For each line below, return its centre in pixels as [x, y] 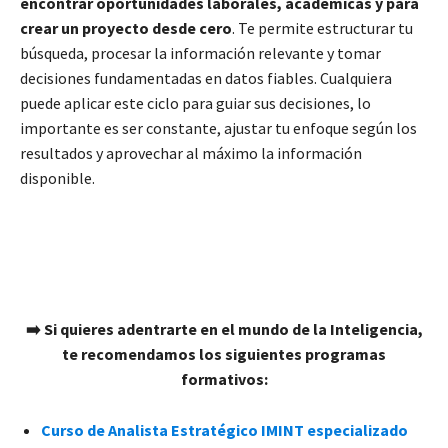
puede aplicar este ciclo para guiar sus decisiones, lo [195, 103]
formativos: [224, 379]
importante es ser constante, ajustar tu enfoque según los [218, 128]
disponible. [57, 178]
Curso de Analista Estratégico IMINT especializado [224, 430]
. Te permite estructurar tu [322, 28]
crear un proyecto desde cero [126, 28]
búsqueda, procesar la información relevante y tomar [200, 53]
